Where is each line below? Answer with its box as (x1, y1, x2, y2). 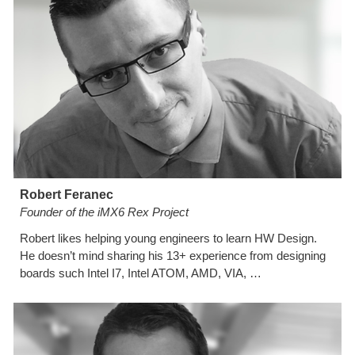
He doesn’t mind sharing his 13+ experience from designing (20, 248, 326, 262)
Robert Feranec (20, 187, 114, 201)
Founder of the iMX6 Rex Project (20, 204, 189, 219)
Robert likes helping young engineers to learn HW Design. (20, 231, 318, 245)
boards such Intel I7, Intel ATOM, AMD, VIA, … (20, 265, 262, 280)
